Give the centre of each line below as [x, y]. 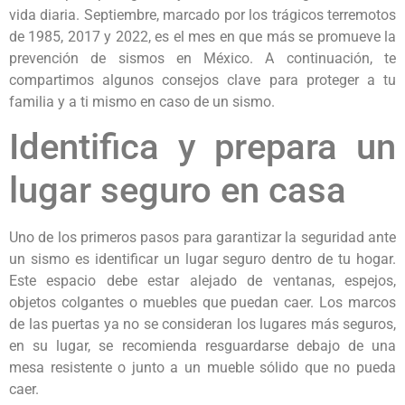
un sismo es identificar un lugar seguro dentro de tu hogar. [202, 259]
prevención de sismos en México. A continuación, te [202, 58]
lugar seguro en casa [178, 191]
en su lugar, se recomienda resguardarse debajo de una [202, 346]
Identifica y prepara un [202, 147]
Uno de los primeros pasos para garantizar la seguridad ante [202, 238]
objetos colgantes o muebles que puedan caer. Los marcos [202, 303]
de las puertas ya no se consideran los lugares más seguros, [202, 325]
